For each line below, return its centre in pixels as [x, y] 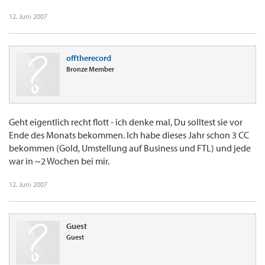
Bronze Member [90, 69]
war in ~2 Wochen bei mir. [59, 161]
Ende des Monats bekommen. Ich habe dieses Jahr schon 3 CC [129, 135]
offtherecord [89, 58]
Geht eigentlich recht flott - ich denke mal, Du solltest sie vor [126, 122]
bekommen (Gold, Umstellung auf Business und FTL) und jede [130, 148]
